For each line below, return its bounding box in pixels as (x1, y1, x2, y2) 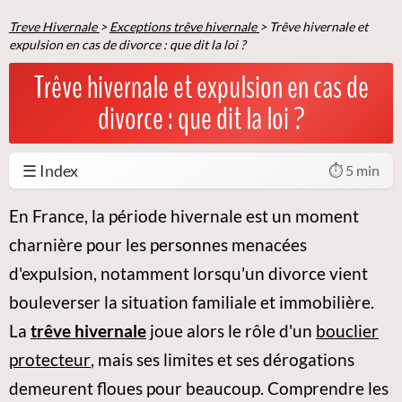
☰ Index (22, 160, 78, 180)
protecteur (9, 349, 91, 370)
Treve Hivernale (9, 18, 97, 34)
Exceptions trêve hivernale (109, 18, 257, 34)
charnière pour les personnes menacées (9, 234, 307, 255)
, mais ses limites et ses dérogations (91, 349, 354, 370)
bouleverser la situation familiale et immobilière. (9, 292, 374, 312)
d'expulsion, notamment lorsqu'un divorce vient (9, 263, 368, 284)
